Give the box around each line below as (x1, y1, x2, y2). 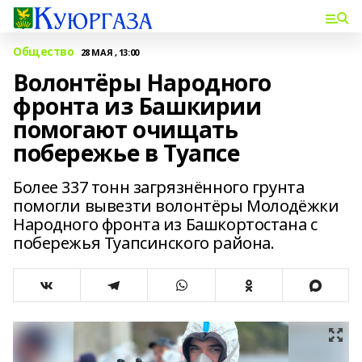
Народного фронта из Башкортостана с (13, 213, 318, 235)
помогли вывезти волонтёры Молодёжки (13, 195, 339, 217)
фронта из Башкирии (13, 90, 262, 121)
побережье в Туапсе (13, 137, 240, 168)
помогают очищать (13, 114, 238, 145)
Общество (13, 44, 74, 59)
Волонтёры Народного (13, 67, 272, 98)
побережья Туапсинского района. (13, 232, 275, 254)
